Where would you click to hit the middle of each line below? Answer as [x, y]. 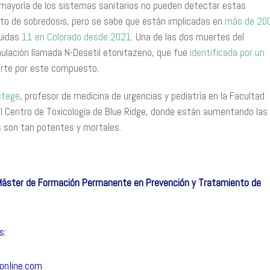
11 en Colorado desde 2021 [77, 37]
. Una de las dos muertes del [188, 37]
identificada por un [227, 52]
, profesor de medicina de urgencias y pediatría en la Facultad [142, 96]
